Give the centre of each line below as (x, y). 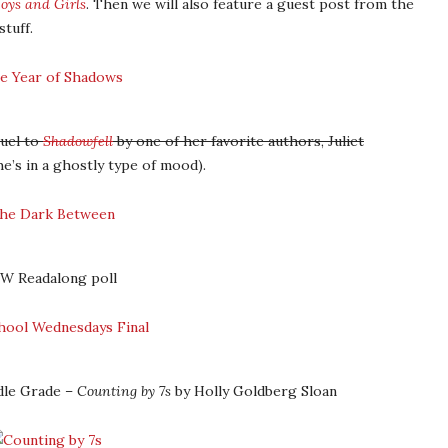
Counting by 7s (124, 391)
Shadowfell (78, 141)
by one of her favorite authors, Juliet (238, 141)
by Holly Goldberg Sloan (254, 391)
